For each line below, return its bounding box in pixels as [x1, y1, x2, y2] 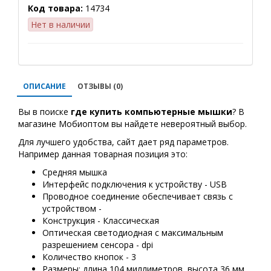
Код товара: [28, 2, 83, 14]
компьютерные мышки [125, 106, 232, 117]
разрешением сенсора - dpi [42, 239, 153, 250]
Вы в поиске [18, 106, 71, 117]
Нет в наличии [31, 19, 90, 30]
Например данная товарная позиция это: [18, 148, 188, 160]
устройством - [42, 203, 102, 214]
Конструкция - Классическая [42, 215, 159, 226]
